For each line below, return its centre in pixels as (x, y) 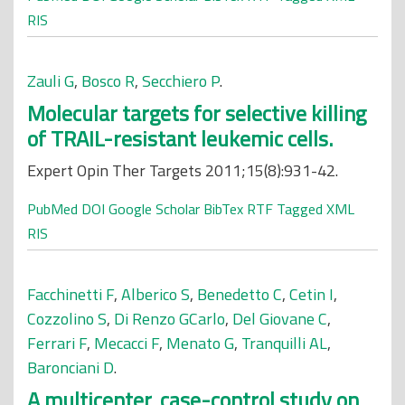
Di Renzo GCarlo (170, 319)
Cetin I (311, 294)
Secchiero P (181, 81)
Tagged (300, 209)
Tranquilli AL (284, 343)
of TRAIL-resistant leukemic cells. (180, 138)
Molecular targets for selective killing (197, 113)
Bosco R (108, 81)
